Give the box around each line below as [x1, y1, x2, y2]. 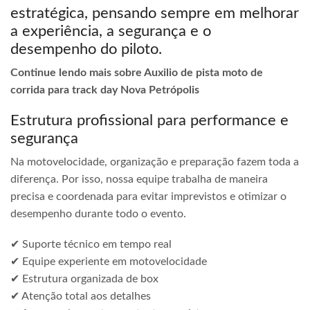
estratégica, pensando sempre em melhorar [10, 5, 299, 21]
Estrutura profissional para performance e [10, 113, 289, 129]
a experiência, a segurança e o [10, 23, 211, 39]
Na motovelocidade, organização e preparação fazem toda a [10, 156, 299, 168]
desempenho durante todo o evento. [10, 208, 186, 220]
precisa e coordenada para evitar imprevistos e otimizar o [10, 191, 286, 203]
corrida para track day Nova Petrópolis [10, 84, 199, 95]
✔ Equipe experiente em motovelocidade [10, 255, 207, 267]
